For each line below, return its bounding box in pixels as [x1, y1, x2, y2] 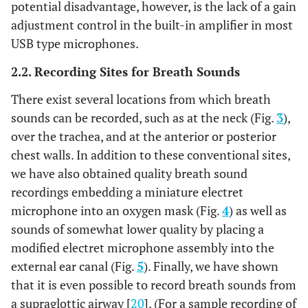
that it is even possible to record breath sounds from [11, 276, 296, 293]
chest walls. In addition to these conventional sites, [11, 146, 290, 163]
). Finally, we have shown [144, 257, 278, 274]
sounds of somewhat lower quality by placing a [11, 220, 264, 237]
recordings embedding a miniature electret [11, 183, 243, 200]
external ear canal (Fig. [11, 257, 137, 274]
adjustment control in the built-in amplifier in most [11, 16, 293, 33]
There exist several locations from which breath [11, 90, 271, 107]
